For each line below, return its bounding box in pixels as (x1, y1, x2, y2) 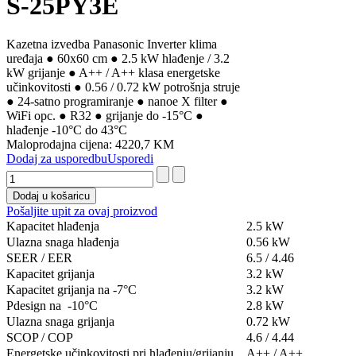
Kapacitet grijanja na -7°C (6, 283, 137, 297)
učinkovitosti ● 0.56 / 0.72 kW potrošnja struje (6, 80, 240, 95)
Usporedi (107, 152, 153, 166)
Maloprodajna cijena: (6, 137, 115, 152)
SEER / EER (6, 251, 72, 265)
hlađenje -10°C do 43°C (6, 123, 127, 137)
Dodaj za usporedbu (6, 152, 107, 166)
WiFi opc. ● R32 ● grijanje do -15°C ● (6, 109, 203, 123)
